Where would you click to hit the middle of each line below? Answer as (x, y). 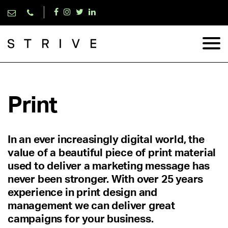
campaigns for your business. (81, 219)
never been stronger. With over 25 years (106, 179)
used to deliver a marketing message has (109, 166)
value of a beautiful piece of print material (112, 153)
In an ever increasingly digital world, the (106, 140)
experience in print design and (82, 193)
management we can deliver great (91, 206)
